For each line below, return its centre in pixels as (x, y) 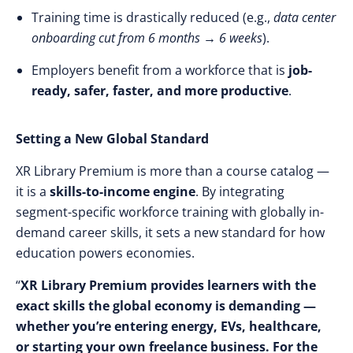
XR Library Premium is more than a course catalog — (173, 171)
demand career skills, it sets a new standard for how (170, 232)
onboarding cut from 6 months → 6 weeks (147, 38)
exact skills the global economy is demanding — (166, 306)
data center (305, 17)
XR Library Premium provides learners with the (168, 285)
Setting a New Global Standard (112, 139)
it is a (33, 191)
